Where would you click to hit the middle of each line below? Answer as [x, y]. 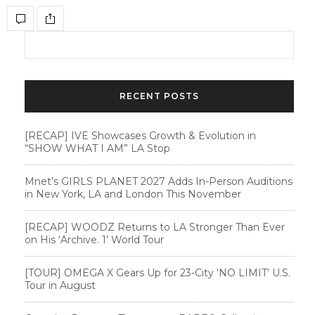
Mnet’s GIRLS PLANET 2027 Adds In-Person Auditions [159, 181]
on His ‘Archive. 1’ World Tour [94, 240]
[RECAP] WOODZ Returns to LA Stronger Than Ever [155, 227]
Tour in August [60, 285]
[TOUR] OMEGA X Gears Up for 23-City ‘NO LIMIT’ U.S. [157, 273]
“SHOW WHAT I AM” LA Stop [97, 148]
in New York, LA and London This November [133, 194]
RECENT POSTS [159, 96]
